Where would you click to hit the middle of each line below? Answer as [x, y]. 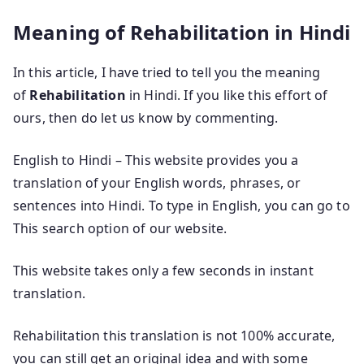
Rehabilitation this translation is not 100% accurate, [174, 335]
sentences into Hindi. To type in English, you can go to [182, 205]
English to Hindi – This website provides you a [156, 160]
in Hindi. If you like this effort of [228, 95]
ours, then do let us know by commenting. [146, 117]
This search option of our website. [120, 228]
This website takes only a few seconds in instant [163, 270]
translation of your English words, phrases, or [157, 182]
